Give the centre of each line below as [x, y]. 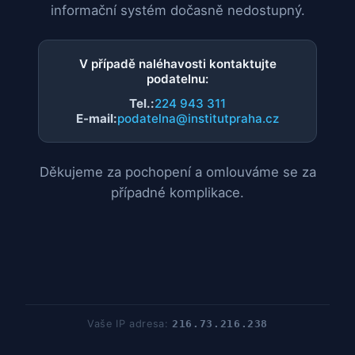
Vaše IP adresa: [130, 324]
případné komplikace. [177, 193]
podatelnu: [177, 79]
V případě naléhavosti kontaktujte [177, 64]
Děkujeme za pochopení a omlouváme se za [177, 172]
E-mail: [97, 119]
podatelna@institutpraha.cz [198, 119]
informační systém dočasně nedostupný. [177, 11]
